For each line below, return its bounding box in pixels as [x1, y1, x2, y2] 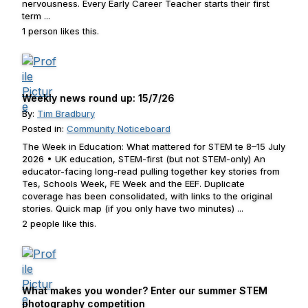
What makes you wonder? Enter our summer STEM [22, 285, 267, 296]
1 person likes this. [22, 26, 99, 36]
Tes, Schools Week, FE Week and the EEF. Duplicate [22, 178, 245, 189]
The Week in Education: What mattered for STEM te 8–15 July [22, 141, 285, 152]
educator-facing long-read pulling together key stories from [22, 166, 280, 177]
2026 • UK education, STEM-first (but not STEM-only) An [22, 153, 265, 164]
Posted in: [22, 123, 67, 134]
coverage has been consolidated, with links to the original [22, 190, 272, 201]
